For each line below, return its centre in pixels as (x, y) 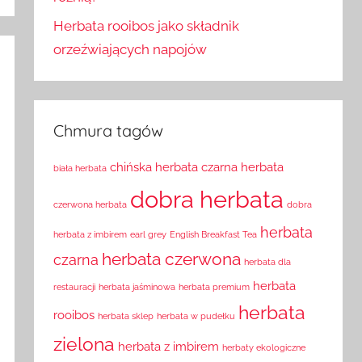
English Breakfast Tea (214, 235)
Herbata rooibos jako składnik (147, 26)
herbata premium (215, 287)
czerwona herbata (90, 205)
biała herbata (80, 168)
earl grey (149, 235)
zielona (84, 345)
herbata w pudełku (196, 316)
